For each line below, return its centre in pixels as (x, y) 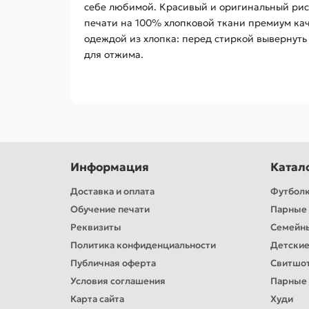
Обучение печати (110, 210)
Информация (110, 168)
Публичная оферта (113, 263)
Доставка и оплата (112, 192)
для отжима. (114, 55)
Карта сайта (97, 299)
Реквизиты (96, 228)
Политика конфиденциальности (143, 246)
